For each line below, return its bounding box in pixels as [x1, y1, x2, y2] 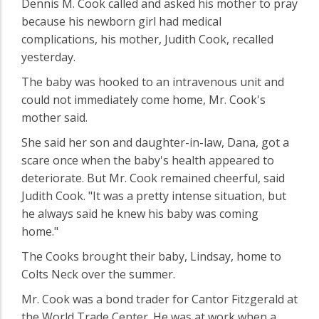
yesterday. [21, 48, 75, 65]
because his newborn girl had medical [21, 13, 221, 29]
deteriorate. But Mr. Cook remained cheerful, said [21, 169, 285, 186]
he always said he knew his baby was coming [21, 205, 258, 221]
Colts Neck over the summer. [21, 266, 175, 282]
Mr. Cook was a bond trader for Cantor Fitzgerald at [21, 291, 298, 307]
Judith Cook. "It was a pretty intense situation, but [21, 187, 286, 204]
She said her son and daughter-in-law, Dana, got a [21, 134, 289, 150]
